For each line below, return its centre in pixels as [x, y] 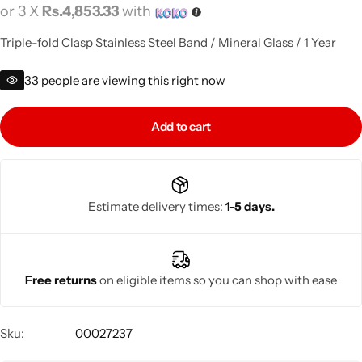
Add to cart [181, 127]
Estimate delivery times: [156, 206]
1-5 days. [250, 206]
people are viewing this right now [133, 80]
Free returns [62, 280]
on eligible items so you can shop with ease [218, 280]
